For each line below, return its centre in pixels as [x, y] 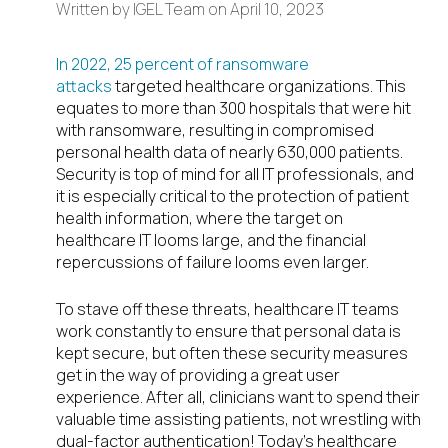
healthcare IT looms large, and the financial [211, 240]
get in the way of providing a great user [198, 375]
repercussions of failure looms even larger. [212, 262]
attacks [84, 86]
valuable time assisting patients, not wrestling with [238, 419]
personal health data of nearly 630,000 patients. [229, 152]
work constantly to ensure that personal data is [228, 331]
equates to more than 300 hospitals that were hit [233, 108]
